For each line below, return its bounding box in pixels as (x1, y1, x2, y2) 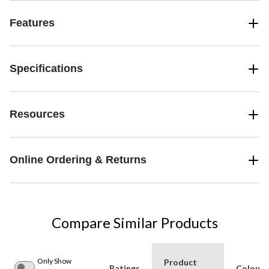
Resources (10, 108, 65, 121)
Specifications (10, 62, 83, 75)
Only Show (37, 256, 71, 266)
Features (10, 17, 55, 29)
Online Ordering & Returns (10, 154, 147, 166)
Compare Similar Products (51, 214, 218, 232)
